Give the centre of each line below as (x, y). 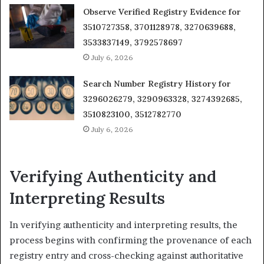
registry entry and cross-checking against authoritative (126, 255)
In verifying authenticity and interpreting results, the (123, 225)
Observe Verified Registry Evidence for (162, 12)
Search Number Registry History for (157, 84)
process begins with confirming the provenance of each (131, 240)
